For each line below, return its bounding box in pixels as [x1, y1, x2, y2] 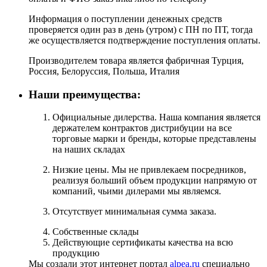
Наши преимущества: [29, 88, 141, 101]
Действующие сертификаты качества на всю [52, 237, 233, 248]
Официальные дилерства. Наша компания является [52, 112, 260, 123]
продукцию [52, 248, 100, 259]
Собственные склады [52, 226, 139, 237]
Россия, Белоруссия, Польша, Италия [29, 66, 179, 77]
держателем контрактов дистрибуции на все [52, 123, 232, 133]
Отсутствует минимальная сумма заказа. [52, 206, 216, 217]
